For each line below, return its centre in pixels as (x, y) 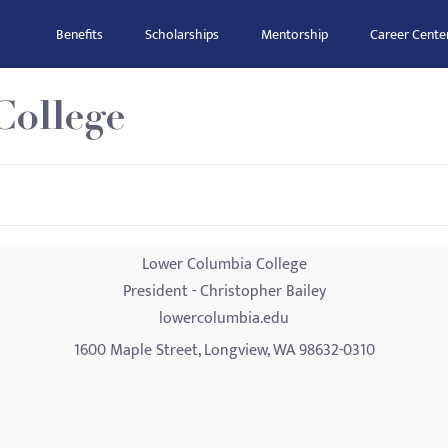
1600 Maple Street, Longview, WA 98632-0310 (224, 350)
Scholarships (182, 34)
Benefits (79, 34)
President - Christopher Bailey (224, 291)
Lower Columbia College (224, 264)
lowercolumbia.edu (224, 318)
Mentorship (294, 34)
